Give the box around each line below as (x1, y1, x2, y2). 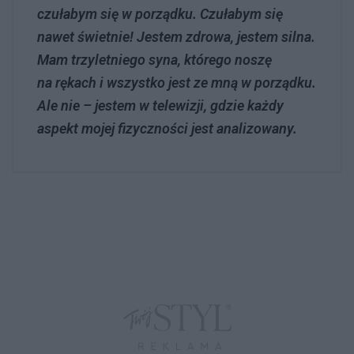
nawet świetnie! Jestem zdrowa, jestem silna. (37, 28, 315, 45)
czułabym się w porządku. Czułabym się (37, 5, 283, 22)
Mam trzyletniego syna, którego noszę (37, 51, 272, 68)
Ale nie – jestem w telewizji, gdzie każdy (37, 96, 284, 114)
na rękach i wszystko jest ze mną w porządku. (37, 73, 316, 91)
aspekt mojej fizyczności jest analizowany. (37, 119, 297, 137)
